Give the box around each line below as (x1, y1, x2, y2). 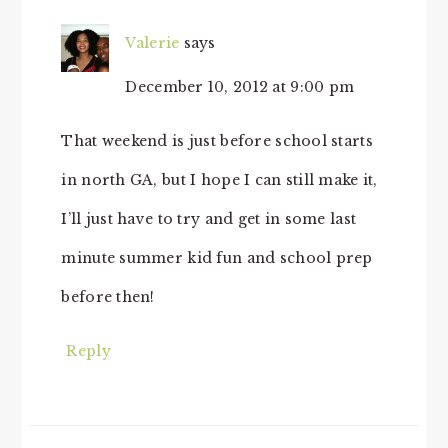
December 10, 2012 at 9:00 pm (125, 78, 355, 97)
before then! (61, 288, 155, 307)
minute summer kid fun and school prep (61, 249, 373, 268)
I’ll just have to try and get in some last (61, 210, 357, 229)
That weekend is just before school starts (61, 132, 373, 151)
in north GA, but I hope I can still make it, (61, 171, 378, 190)
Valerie (125, 34, 180, 53)
